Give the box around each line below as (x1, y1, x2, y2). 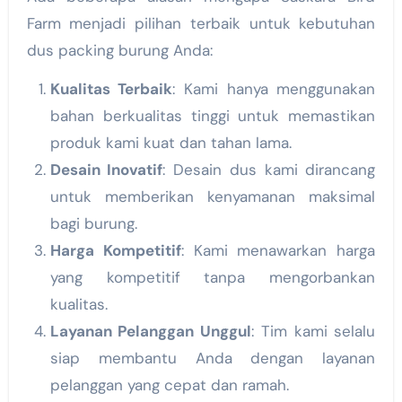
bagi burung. (49, 213, 137, 233)
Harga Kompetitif (49, 240, 181, 260)
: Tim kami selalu (251, 320, 376, 341)
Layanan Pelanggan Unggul (49, 320, 252, 341)
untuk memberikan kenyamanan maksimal (49, 186, 376, 206)
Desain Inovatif (49, 159, 163, 179)
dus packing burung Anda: (26, 39, 213, 60)
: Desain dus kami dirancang (162, 159, 376, 179)
